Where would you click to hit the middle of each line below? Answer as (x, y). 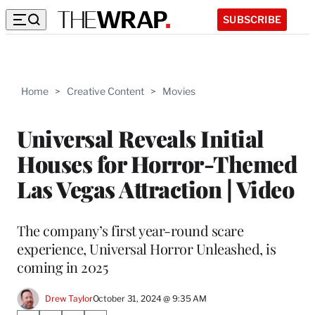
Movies (179, 91)
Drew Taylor (69, 299)
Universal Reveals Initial (141, 138)
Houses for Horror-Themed (157, 163)
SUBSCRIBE (252, 19)
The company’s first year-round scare (130, 230)
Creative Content (105, 91)
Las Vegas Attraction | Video (155, 188)
